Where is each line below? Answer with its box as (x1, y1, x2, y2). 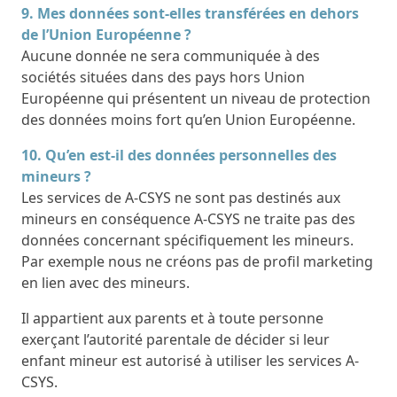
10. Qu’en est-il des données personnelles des (21, 144, 337, 165)
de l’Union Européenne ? (21, 24, 191, 44)
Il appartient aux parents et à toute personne (21, 307, 323, 328)
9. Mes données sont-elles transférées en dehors (21, 3, 359, 23)
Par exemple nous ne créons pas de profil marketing (21, 251, 373, 271)
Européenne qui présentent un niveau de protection (21, 88, 370, 108)
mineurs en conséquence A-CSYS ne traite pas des (21, 208, 355, 229)
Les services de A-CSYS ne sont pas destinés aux (21, 187, 340, 207)
